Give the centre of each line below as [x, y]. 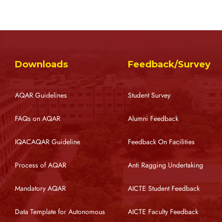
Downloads [41, 64]
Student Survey [149, 95]
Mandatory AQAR [40, 188]
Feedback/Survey [169, 64]
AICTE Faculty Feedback [163, 212]
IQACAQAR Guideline [47, 142]
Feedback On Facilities [162, 142]
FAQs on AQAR [37, 118]
